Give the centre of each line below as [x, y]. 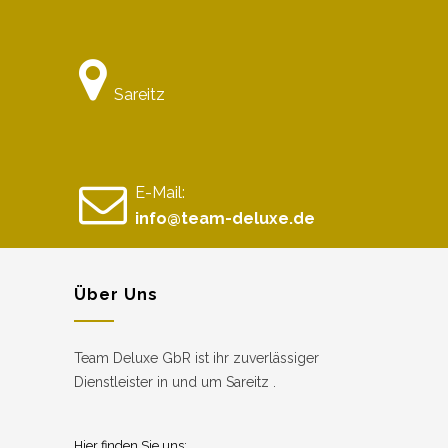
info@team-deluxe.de [225, 218]
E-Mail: [160, 192]
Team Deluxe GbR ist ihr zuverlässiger [196, 357]
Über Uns [116, 294]
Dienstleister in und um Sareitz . [175, 381]
